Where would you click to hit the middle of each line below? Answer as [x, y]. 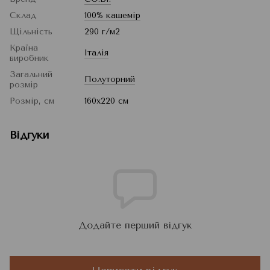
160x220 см [106, 101]
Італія [96, 53]
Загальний [31, 75]
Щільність [31, 32]
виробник [29, 58]
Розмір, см [32, 101]
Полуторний [110, 80]
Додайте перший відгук [135, 225]
